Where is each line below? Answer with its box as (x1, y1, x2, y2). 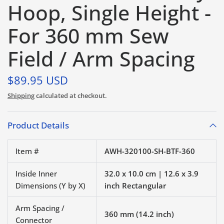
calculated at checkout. (34, 90, 107, 100)
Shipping (7, 90, 34, 100)
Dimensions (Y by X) (15, 180, 85, 190)
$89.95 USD (7, 72, 68, 87)
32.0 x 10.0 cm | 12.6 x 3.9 (104, 168, 198, 178)
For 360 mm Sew (7, 21, 169, 49)
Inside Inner (15, 168, 57, 178)
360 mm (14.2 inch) (104, 208, 174, 219)
